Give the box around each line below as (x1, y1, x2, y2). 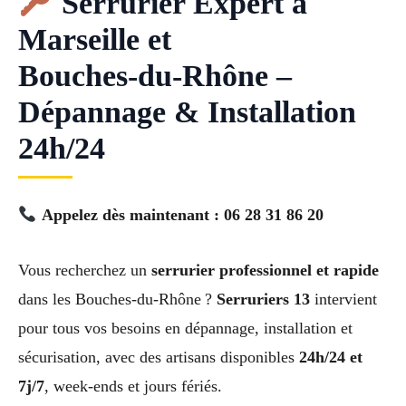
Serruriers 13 (217, 289, 310, 308)
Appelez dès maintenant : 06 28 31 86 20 (41, 205, 324, 224)
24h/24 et (299, 347, 362, 366)
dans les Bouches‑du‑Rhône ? (18, 289, 217, 308)
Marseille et (18, 22, 171, 56)
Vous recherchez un (18, 260, 151, 279)
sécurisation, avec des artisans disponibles (18, 347, 299, 366)
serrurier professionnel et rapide (151, 260, 379, 279)
